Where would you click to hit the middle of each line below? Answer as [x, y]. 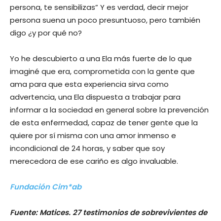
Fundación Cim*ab [46, 186]
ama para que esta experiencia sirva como [89, 84]
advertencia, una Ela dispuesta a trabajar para [95, 97]
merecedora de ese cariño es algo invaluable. [94, 161]
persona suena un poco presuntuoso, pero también [105, 20]
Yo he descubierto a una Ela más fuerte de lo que [101, 58]
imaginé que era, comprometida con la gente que [102, 71]
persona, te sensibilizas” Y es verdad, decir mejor [99, 7]
